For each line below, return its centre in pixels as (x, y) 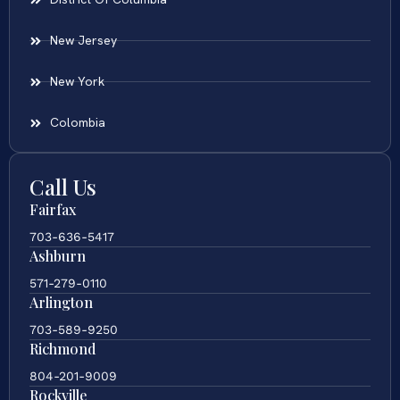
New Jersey (83, 41)
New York (77, 82)
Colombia (77, 123)
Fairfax (53, 210)
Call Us (63, 187)
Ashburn (58, 256)
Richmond (62, 349)
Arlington (61, 303)
